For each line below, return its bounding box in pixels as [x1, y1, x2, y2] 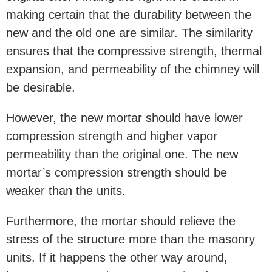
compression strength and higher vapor [6, 129, 217, 143]
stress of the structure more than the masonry [6, 232, 255, 246]
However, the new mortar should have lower [6, 110, 243, 124]
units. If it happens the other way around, [6, 250, 228, 264]
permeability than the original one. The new [6, 147, 238, 161]
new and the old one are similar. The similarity [6, 25, 253, 39]
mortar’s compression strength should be [6, 165, 227, 179]
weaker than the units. [6, 183, 129, 197]
